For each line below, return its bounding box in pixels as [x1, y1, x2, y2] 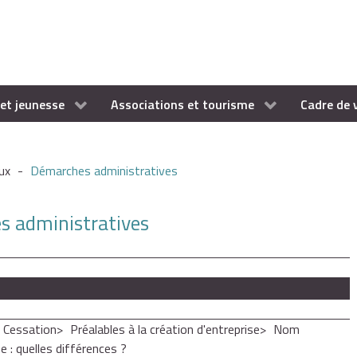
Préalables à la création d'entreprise [70, 320, 260, 339]
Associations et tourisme [110, 95, 254, 115]
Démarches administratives [30, 161, 178, 181]
